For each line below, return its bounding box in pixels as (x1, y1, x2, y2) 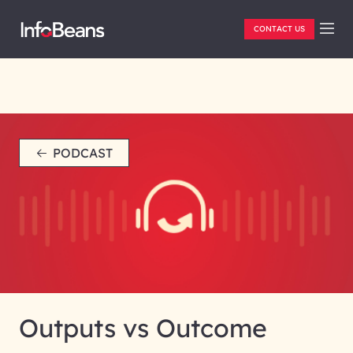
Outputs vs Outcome (19, 312, 267, 344)
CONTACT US (254, 24, 305, 34)
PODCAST (53, 145, 113, 161)
